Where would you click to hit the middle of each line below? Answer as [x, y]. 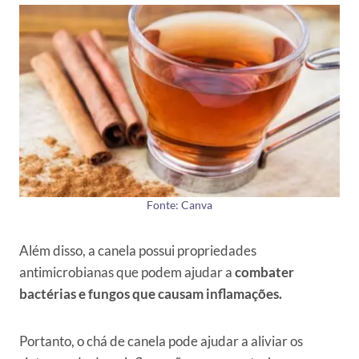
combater [264, 272]
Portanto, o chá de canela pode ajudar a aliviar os [161, 341]
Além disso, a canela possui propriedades [138, 251]
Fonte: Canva [179, 206]
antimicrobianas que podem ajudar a [127, 272]
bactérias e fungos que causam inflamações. [151, 294]
